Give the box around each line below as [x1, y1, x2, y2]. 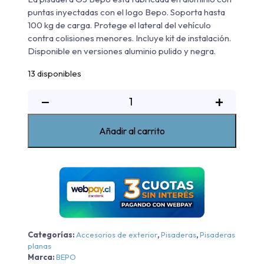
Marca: [28, 252, 56, 262]
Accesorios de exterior [76, 229, 157, 239]
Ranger [61, 176, 91, 188]
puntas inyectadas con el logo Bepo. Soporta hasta [28, 6, 225, 18]
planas [28, 240, 51, 250]
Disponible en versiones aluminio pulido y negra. [28, 45, 216, 57]
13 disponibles [28, 68, 81, 80]
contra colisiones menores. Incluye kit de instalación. [28, 32, 231, 44]
